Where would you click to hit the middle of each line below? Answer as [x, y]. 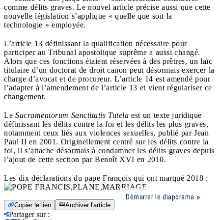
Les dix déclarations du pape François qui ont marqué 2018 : [106, 178]
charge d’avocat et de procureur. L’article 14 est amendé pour [107, 79]
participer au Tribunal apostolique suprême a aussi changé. [102, 52]
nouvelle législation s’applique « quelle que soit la [88, 16]
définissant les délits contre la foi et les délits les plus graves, [106, 124]
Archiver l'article [88, 205]
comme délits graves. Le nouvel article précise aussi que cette [107, 7]
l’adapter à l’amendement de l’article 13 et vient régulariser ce [108, 87]
